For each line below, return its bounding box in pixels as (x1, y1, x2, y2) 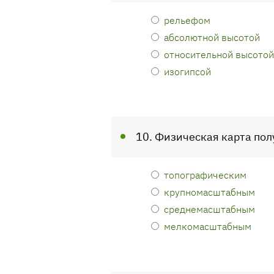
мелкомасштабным (164, 220, 251, 232)
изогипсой (164, 65, 211, 78)
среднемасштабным (164, 202, 255, 215)
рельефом (164, 13, 210, 26)
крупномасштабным (164, 185, 255, 198)
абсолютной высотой (164, 31, 260, 43)
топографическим (164, 168, 246, 181)
